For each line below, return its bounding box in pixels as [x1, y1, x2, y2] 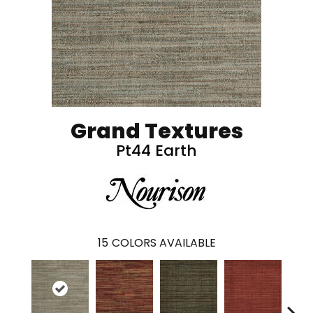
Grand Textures [70, 117, 243, 147]
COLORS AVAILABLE [111, 235, 216, 252]
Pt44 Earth [116, 140, 197, 162]
